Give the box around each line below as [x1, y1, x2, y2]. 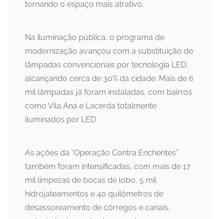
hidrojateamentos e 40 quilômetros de [25, 189, 163, 199]
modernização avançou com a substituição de [25, 46, 193, 56]
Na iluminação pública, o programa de [25, 33, 164, 43]
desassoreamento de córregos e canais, [25, 203, 170, 213]
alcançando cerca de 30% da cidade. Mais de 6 [25, 74, 194, 84]
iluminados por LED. [25, 115, 97, 125]
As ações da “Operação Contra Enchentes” [25, 148, 178, 158]
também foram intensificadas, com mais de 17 [25, 162, 191, 172]
